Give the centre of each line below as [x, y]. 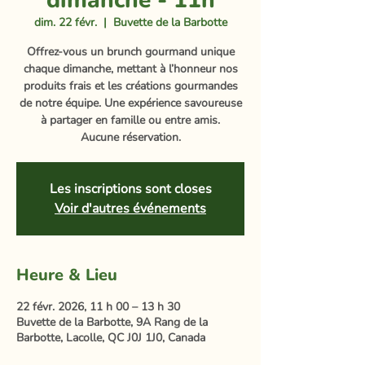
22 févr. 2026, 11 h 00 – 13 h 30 [98, 307]
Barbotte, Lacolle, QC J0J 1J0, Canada [111, 338]
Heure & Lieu [67, 275]
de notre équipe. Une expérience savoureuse [130, 103]
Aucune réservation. [130, 137]
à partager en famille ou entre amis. [130, 120]
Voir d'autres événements [130, 209]
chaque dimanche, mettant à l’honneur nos [130, 69]
